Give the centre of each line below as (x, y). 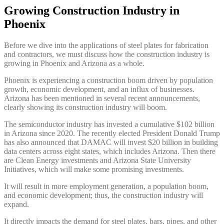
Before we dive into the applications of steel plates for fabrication (106, 45)
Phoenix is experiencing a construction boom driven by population (108, 80)
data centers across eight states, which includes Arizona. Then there (110, 151)
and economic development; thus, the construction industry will (103, 195)
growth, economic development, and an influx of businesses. (99, 89)
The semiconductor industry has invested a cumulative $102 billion (109, 124)
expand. (16, 204)
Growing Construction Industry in (92, 11)
